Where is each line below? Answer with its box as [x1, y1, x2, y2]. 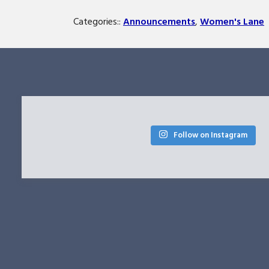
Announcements [123, 14, 195, 28]
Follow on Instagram [173, 129, 247, 141]
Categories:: [73, 14, 123, 28]
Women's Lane [200, 14, 264, 28]
